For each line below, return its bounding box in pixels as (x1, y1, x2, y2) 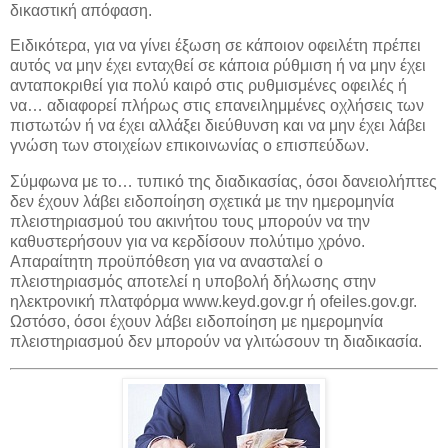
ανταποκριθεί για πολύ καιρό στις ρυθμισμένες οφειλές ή (10, 77, 407, 95)
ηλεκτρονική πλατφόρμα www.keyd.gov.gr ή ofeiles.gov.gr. (10, 293, 417, 311)
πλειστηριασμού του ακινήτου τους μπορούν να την (10, 213, 370, 231)
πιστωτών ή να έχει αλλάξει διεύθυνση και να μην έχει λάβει (10, 117, 426, 135)
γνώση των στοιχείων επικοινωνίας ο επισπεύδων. (10, 137, 369, 155)
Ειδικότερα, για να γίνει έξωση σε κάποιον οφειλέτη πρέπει (10, 37, 421, 55)
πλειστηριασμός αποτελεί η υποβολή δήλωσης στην (10, 273, 376, 291)
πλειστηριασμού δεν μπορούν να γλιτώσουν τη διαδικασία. (10, 333, 422, 351)
